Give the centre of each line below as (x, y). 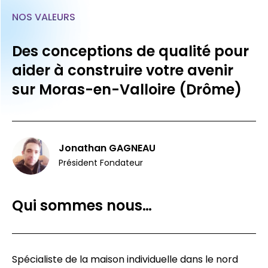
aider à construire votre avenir (123, 70)
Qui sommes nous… (82, 205)
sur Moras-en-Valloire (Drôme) (127, 89)
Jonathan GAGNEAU (107, 148)
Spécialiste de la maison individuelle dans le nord (125, 259)
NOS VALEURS (44, 17)
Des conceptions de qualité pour (130, 51)
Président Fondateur (101, 162)
